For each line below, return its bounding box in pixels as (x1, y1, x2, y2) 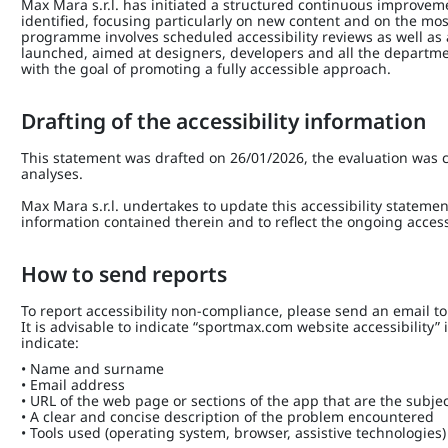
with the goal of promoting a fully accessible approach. (21, 59, 392, 78)
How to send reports (21, 260, 228, 288)
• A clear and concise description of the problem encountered (21, 407, 435, 426)
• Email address (21, 375, 126, 394)
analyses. (21, 164, 84, 183)
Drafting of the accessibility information (21, 107, 427, 135)
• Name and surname (21, 359, 165, 378)
